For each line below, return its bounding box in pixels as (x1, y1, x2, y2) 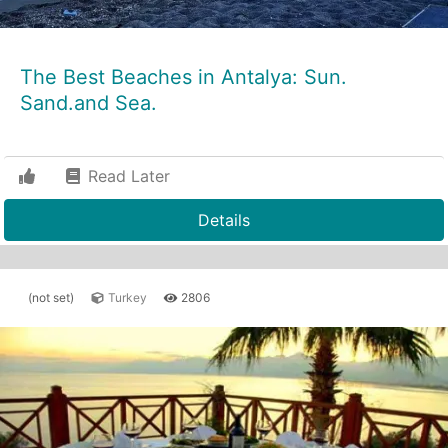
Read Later (83, 166, 170, 186)
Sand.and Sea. (20, 91, 157, 115)
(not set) (28, 290, 74, 305)
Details (198, 210, 250, 230)
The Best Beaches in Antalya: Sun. (20, 65, 347, 89)
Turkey (105, 290, 147, 305)
